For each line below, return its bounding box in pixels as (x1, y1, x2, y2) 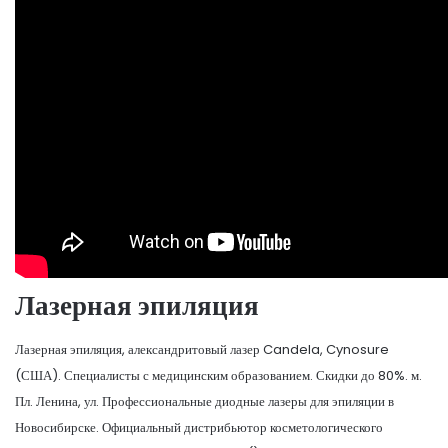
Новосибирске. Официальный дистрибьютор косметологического (15, 418, 383, 438)
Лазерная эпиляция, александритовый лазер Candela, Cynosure (15, 340, 389, 360)
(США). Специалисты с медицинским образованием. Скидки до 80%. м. (15, 366, 422, 386)
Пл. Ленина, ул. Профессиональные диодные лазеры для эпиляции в (15, 392, 394, 412)
